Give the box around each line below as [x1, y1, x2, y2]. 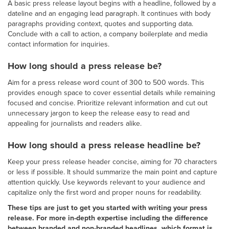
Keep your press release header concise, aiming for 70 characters [8, 156, 217, 167]
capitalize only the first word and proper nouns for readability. [8, 187, 201, 198]
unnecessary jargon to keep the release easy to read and [8, 107, 190, 119]
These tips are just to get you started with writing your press [8, 202, 208, 213]
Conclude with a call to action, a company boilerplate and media [8, 28, 208, 39]
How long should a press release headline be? [8, 138, 200, 152]
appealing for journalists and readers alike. [8, 118, 142, 129]
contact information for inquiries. [8, 38, 109, 50]
